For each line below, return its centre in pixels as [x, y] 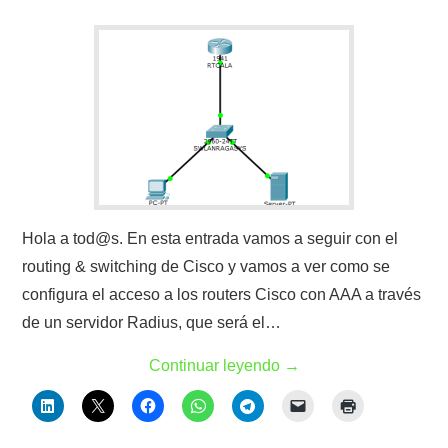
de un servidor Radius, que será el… [152, 322]
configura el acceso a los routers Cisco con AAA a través [222, 294]
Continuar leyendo [216, 365]
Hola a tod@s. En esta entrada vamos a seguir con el [210, 238]
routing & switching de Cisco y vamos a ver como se [206, 266]
